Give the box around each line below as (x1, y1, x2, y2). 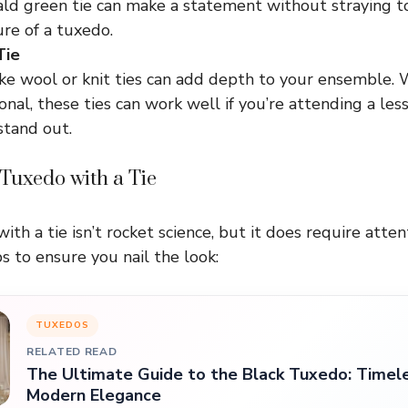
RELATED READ (26, 344, 117, 359)
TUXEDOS (36, 319, 89, 331)
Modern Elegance (26, 384, 161, 406)
